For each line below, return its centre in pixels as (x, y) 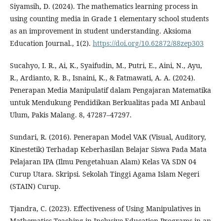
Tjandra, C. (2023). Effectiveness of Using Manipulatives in (105, 208)
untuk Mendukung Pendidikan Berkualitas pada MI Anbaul (108, 102)
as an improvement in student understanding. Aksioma (101, 31)
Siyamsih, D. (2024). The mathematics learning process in (104, 6)
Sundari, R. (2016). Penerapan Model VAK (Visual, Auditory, (108, 137)
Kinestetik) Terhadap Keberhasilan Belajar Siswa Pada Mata (108, 149)
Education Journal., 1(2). (51, 43)
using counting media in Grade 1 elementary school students (109, 18)
